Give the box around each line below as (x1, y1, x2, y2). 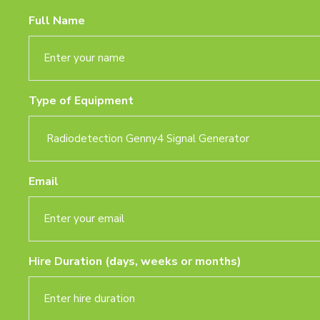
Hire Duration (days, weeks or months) (29, 253, 241, 269)
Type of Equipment (29, 92, 134, 109)
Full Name (29, 12, 85, 29)
